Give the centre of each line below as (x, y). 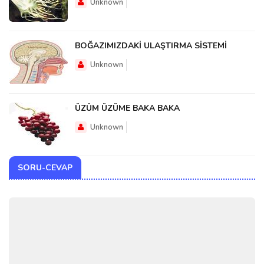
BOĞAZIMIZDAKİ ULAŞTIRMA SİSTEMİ (151, 45)
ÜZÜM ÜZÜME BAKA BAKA (127, 108)
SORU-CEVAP (45, 167)
